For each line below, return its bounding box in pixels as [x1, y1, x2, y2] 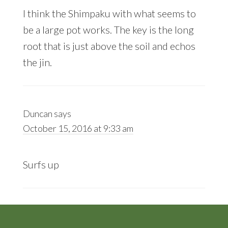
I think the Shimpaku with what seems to [22, 7, 196, 20]
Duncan [22, 108, 52, 120]
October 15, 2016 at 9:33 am [22, 123, 133, 134]
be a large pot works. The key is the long [22, 23, 194, 36]
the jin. [22, 56, 52, 69]
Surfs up [22, 158, 59, 171]
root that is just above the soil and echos [22, 40, 195, 52]
